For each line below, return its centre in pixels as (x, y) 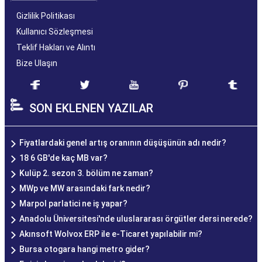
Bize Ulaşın (37, 63)
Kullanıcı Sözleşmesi (55, 31)
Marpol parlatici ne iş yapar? (73, 203)
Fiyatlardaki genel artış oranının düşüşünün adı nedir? (123, 142)
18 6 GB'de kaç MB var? (63, 158)
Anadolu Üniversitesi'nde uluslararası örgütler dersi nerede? (136, 218)
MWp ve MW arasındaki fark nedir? (85, 188)
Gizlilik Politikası (46, 15)
